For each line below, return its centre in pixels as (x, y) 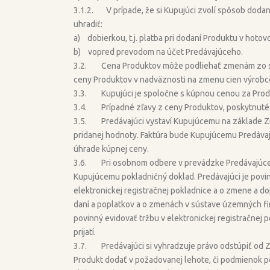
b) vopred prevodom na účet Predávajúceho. (158, 52)
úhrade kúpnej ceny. (111, 149)
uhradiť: (88, 24)
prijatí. (85, 232)
